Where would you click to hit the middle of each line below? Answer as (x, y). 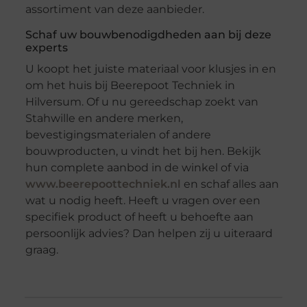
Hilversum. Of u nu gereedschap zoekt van (142, 102)
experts (46, 48)
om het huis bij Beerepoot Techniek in (130, 86)
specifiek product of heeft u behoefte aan (139, 217)
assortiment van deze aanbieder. (114, 10)
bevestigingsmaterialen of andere (118, 135)
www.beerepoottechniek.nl (103, 184)
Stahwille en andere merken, (104, 119)
